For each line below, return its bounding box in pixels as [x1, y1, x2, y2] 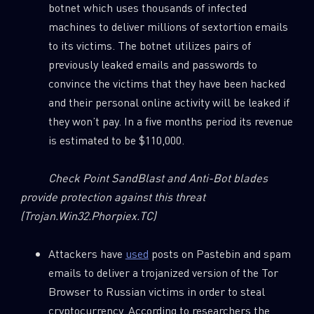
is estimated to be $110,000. [48, 132, 184, 147]
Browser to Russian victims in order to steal [48, 283, 265, 299]
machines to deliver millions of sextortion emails [48, 18, 288, 34]
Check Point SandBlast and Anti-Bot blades [20, 170, 268, 185]
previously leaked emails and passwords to [48, 56, 257, 71]
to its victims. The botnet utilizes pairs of [48, 37, 251, 53]
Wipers [32, 6, 64, 20]
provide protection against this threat [20, 189, 205, 204]
